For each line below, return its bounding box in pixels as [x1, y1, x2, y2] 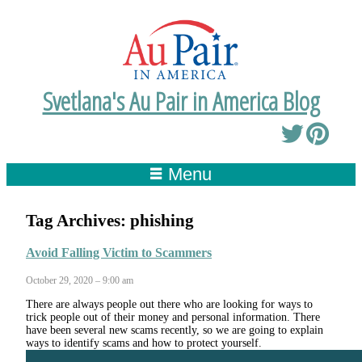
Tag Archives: [26, 211, 130, 231]
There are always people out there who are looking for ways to [26, 297, 313, 310]
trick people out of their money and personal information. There [26, 310, 320, 323]
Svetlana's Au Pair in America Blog [42, 82, 320, 118]
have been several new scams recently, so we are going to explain [26, 323, 323, 336]
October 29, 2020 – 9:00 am [26, 274, 133, 286]
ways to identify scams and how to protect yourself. [26, 336, 262, 349]
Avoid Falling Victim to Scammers [26, 245, 212, 261]
